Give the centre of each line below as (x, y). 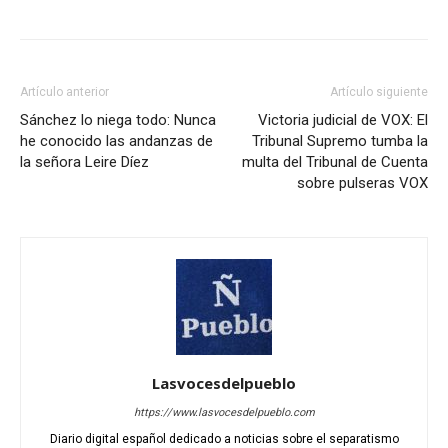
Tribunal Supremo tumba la (340, 141)
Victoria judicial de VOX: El (343, 120)
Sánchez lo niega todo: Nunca (118, 120)
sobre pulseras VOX (362, 183)
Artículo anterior (64, 92)
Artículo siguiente (379, 92)
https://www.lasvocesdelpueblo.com (224, 413)
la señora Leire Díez (84, 162)
